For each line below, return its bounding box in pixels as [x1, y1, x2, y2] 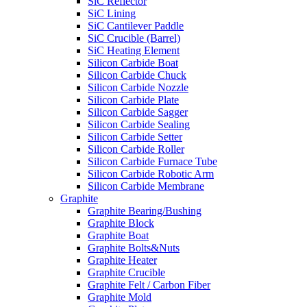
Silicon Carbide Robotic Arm [88, 168, 214, 180]
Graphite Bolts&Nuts [88, 242, 180, 254]
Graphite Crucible [88, 267, 165, 278]
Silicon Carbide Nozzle [88, 82, 188, 93]
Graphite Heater [88, 254, 157, 266]
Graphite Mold [88, 291, 151, 303]
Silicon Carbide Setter [88, 131, 182, 143]
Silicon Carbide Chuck [88, 69, 186, 81]
